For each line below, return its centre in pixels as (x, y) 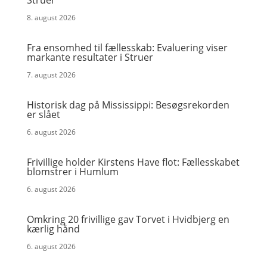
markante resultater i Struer (90, 57)
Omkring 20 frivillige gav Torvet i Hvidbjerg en (128, 219)
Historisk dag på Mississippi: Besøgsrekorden (128, 105)
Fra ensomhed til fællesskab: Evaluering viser (127, 48)
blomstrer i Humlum (72, 172)
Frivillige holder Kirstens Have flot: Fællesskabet (133, 162)
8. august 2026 (51, 18)
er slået (43, 114)
